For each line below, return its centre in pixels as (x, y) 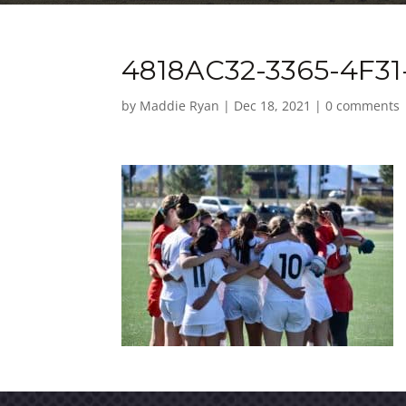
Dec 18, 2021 (273, 106)
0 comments (363, 106)
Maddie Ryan (180, 106)
